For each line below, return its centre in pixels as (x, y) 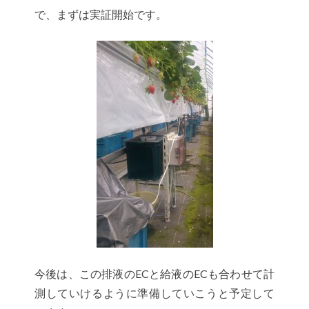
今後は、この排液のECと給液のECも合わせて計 (154, 273)
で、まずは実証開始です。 (101, 14)
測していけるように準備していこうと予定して (154, 292)
